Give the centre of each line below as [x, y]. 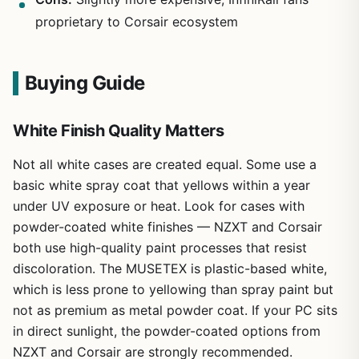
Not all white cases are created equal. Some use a [165, 164]
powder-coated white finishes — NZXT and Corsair [167, 226]
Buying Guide [85, 83]
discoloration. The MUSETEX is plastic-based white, [170, 268]
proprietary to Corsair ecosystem [137, 21]
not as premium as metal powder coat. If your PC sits [175, 310]
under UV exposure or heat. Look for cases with [159, 206]
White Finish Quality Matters [118, 130]
